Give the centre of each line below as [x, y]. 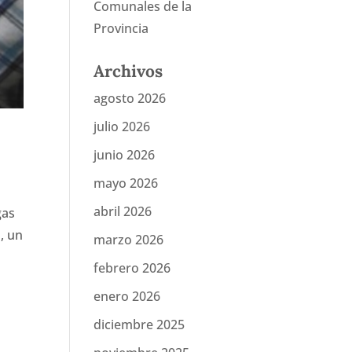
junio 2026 [125, 155]
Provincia [121, 28]
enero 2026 [127, 296]
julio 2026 [122, 126]
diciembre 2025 [139, 324]
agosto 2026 [130, 98]
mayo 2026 [126, 183]
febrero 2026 [132, 268]
